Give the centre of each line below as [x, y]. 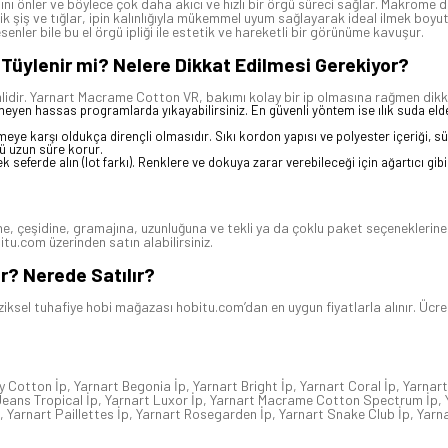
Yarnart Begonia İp [130, 386]
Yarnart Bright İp [243, 386]
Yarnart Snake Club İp [344, 414]
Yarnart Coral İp [348, 386]
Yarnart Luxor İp [154, 400]
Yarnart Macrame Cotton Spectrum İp [324, 400]
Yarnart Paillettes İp [68, 414]
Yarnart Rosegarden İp [204, 414]
